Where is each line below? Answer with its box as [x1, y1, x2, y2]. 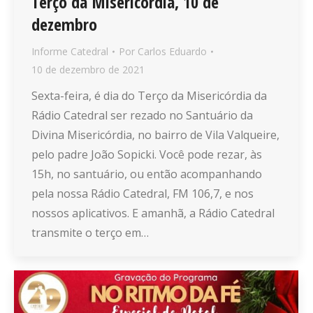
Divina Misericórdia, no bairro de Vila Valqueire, [31, 127, 279, 143]
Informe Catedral [31, 45, 108, 59]
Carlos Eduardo [138, 45, 207, 59]
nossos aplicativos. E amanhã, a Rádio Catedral [31, 205, 275, 221]
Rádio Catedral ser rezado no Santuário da [31, 108, 253, 124]
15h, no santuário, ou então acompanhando [31, 166, 262, 182]
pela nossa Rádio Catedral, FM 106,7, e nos [31, 186, 254, 202]
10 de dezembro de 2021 [31, 63, 145, 77]
